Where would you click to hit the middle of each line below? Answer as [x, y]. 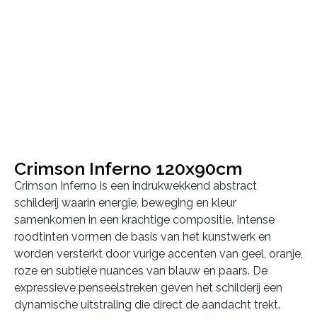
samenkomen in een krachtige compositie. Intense [144, 220]
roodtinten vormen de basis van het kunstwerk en [143, 237]
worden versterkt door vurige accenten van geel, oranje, [158, 254]
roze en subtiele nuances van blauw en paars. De [141, 271]
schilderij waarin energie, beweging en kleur [125, 203]
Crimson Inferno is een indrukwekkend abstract [136, 186]
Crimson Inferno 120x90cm [128, 169]
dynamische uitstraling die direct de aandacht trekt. [147, 305]
